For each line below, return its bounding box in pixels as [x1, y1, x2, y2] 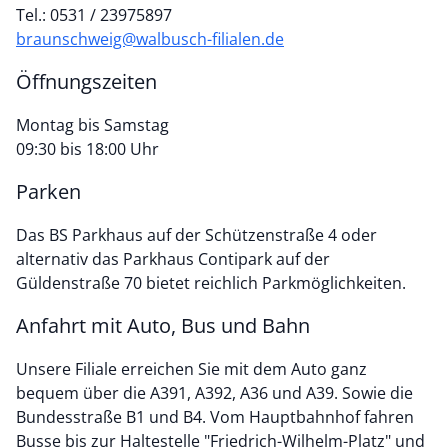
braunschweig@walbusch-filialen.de [16, 28, 284, 50]
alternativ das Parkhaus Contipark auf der [16, 248, 330, 270]
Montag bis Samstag [16, 114, 169, 136]
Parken [16, 178, 81, 205]
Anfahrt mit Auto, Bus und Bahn [16, 312, 310, 339]
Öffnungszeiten [16, 68, 157, 95]
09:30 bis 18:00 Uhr [16, 138, 159, 160]
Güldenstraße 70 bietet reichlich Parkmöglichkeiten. [16, 272, 406, 294]
